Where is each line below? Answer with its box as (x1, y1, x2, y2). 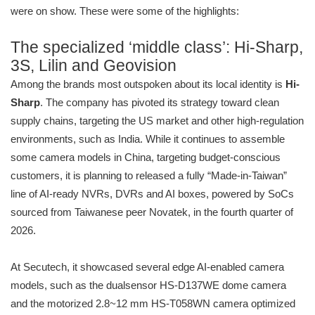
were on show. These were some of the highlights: (11, 5, 239, 18)
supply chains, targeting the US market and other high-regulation (11, 115, 304, 127)
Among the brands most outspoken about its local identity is (11, 78, 285, 91)
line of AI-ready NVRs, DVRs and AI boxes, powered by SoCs (11, 188, 294, 200)
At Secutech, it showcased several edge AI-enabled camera (11, 261, 284, 274)
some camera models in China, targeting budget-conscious (11, 151, 281, 164)
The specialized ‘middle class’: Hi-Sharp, (11, 39, 303, 57)
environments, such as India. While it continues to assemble (11, 133, 285, 146)
